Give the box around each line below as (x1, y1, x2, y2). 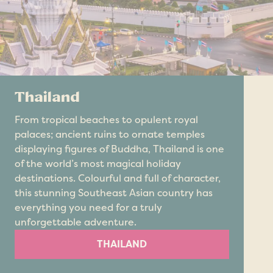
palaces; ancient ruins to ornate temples (15, 127, 205, 141)
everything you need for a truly (15, 200, 162, 214)
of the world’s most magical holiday (15, 157, 181, 170)
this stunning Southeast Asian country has (15, 186, 213, 199)
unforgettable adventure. (15, 215, 136, 229)
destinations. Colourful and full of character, (15, 171, 221, 185)
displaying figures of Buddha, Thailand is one (15, 142, 224, 155)
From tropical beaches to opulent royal (15, 113, 198, 126)
